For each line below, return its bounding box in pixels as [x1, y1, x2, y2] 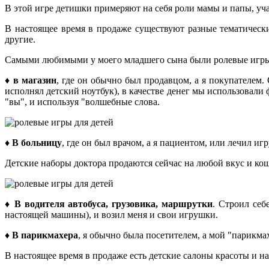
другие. [5, 34, 35, 45]
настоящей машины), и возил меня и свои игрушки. [5, 210, 218, 220]
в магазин [13, 75, 57, 86]
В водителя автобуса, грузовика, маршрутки [14, 199, 213, 210]
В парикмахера [12, 230, 78, 241]
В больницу [12, 138, 62, 148]
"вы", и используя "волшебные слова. [5, 97, 160, 107]
